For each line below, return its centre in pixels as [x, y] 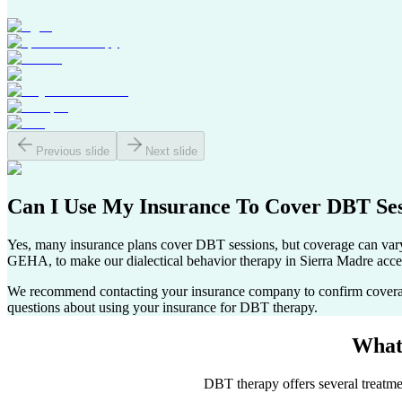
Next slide [171, 152]
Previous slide [73, 152]
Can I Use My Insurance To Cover [167, 207]
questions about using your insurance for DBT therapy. [162, 308]
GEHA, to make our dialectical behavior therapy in [153, 261]
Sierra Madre [336, 261]
